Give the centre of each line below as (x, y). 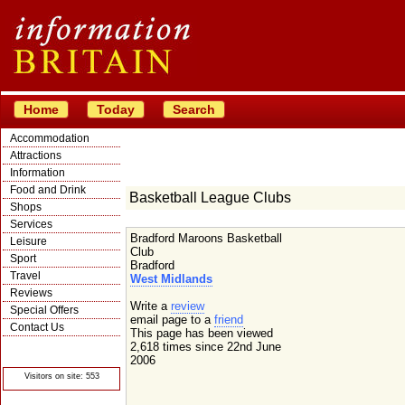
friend (229, 320)
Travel (25, 276)
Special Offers (44, 310)
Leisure (28, 241)
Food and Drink (48, 190)
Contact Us (37, 327)
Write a (151, 306)
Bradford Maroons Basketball (206, 238)
